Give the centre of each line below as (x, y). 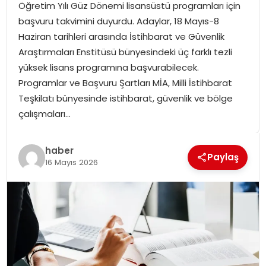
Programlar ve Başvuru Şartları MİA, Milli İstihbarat (125, 83)
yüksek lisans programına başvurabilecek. (108, 68)
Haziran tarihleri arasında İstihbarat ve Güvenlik (121, 37)
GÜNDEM (34, 44)
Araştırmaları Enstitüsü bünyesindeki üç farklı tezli (125, 52)
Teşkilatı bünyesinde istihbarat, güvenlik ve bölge (125, 99)
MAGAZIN (36, 75)
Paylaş (223, 157)
